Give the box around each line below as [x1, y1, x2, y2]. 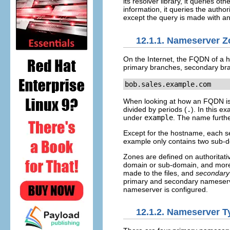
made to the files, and [123, 168, 196, 177]
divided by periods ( [123, 105, 187, 113]
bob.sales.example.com [125, 80, 211, 88]
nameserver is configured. [123, 185, 208, 194]
